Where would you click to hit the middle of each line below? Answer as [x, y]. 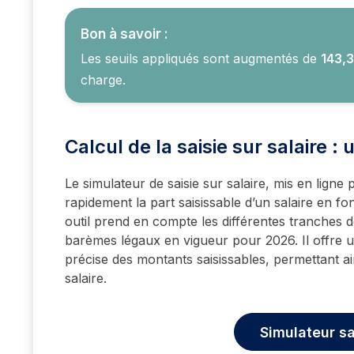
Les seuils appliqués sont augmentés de [201, 59]
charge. [103, 80]
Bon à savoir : [124, 34]
